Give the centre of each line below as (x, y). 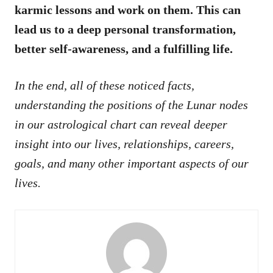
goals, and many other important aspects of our (132, 163)
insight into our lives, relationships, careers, (124, 144)
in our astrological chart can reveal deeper (121, 124)
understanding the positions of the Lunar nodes (131, 105)
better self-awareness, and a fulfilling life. (125, 48)
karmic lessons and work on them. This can (128, 9)
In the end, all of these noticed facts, (105, 85)
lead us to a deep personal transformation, (125, 29)
